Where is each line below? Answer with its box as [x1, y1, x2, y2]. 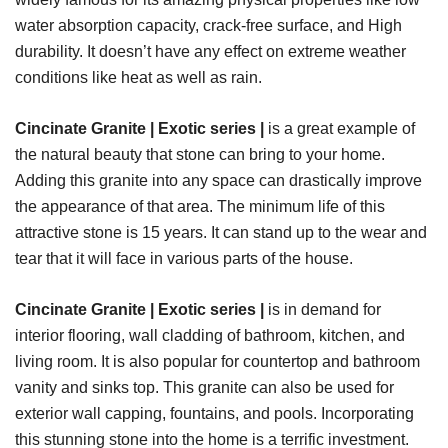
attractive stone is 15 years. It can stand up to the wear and [15, 224, 427, 242]
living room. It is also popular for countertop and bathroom [15, 353, 420, 371]
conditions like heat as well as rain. [15, 69, 262, 87]
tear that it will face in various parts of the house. [15, 250, 353, 268]
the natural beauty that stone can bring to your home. [15, 146, 385, 164]
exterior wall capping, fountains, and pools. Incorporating [15, 405, 414, 423]
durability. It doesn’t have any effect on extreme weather [15, 43, 406, 61]
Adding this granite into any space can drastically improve [15, 172, 422, 190]
